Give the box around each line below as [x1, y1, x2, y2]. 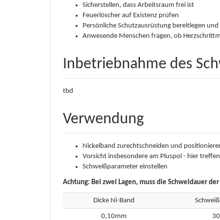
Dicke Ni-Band [93, 197, 135, 204]
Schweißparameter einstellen [82, 163, 167, 170]
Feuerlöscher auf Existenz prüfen [82, 12, 179, 19]
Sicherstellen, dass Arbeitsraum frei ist [82, 1, 194, 9]
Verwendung [63, 111, 144, 127]
